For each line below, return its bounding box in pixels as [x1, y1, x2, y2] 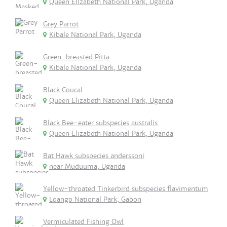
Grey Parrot [43, 20, 79, 28]
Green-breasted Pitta [43, 53, 109, 61]
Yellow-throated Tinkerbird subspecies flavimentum [43, 184, 208, 193]
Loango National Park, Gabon [49, 195, 141, 204]
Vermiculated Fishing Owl [43, 217, 124, 226]
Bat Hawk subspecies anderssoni [43, 152, 144, 160]
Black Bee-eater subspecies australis [43, 119, 158, 127]
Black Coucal [43, 86, 83, 94]
